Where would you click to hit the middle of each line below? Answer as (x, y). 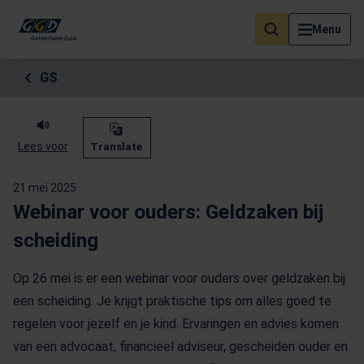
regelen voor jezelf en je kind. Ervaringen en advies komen (176, 324)
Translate (116, 147)
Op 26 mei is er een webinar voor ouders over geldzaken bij (179, 278)
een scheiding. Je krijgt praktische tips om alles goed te (172, 301)
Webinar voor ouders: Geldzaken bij (168, 212)
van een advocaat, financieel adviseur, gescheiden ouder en (180, 347)
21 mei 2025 (45, 188)
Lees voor (43, 146)
